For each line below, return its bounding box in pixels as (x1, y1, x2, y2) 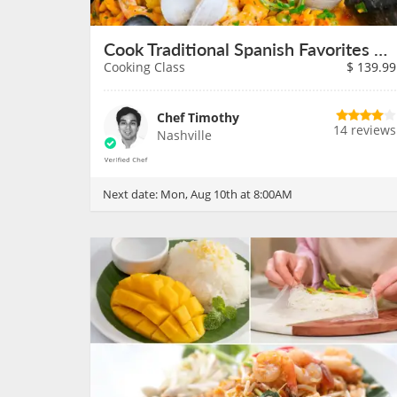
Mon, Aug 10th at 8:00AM (160, 186, 292, 202)
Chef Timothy (157, 109, 239, 126)
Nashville (157, 127, 212, 144)
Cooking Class (104, 58, 185, 75)
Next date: (103, 186, 160, 202)
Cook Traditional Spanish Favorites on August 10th (374, 36, 387, 61)
